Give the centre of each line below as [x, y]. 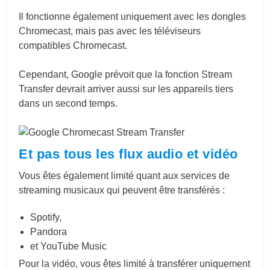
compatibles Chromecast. [73, 45]
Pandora [49, 231]
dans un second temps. [68, 103]
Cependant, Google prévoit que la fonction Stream [126, 74]
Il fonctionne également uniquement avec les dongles [133, 16]
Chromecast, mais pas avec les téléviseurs [110, 31]
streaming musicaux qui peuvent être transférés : [122, 190]
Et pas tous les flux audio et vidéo [128, 154]
